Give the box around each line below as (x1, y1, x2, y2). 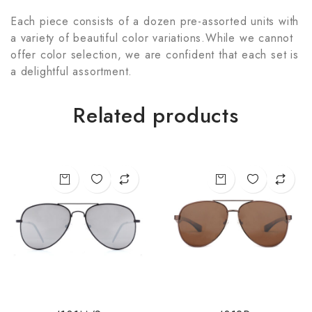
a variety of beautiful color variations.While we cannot (10, 29, 293, 46)
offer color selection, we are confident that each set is (10, 46, 299, 63)
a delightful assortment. (10, 63, 133, 79)
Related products (73, 100, 239, 130)
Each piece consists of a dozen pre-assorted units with (10, 13, 299, 29)
